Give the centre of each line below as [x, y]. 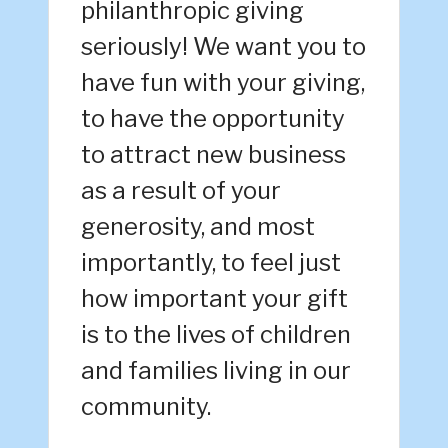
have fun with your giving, [223, 83]
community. [146, 407]
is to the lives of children [216, 335]
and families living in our [216, 371]
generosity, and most [198, 227]
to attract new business [213, 155]
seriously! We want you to [223, 47]
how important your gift [214, 299]
